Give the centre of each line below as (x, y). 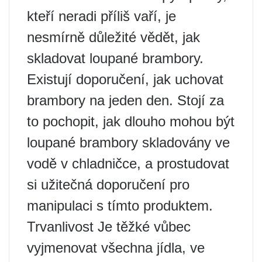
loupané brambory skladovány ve (128, 142)
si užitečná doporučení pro (108, 185)
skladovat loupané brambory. (115, 58)
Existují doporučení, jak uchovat (125, 79)
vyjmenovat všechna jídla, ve (116, 248)
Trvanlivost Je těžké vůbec (109, 227)
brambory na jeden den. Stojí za (125, 100)
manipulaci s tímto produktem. (120, 206)
